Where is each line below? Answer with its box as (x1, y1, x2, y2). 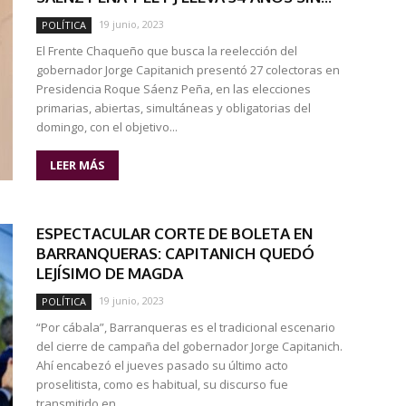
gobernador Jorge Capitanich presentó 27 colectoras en (36, 62, 340, 78)
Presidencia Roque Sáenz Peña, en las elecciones (36, 81, 311, 97)
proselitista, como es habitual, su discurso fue (36, 376, 288, 392)
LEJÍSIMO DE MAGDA (36, 264, 183, 283)
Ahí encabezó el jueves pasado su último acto (36, 357, 288, 373)
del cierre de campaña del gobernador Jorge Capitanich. (36, 338, 343, 354)
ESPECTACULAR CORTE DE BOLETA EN (36, 224, 313, 243)
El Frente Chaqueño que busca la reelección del (36, 43, 297, 59)
